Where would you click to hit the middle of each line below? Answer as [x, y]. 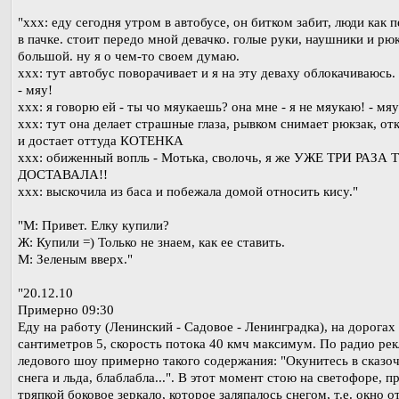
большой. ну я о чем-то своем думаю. [129, 57]
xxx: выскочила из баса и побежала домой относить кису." [188, 192]
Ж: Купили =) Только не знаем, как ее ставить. [151, 243]
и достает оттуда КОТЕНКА [101, 141]
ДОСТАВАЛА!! [63, 175]
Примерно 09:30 [66, 310]
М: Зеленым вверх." [75, 260]
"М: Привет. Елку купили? [94, 226]
